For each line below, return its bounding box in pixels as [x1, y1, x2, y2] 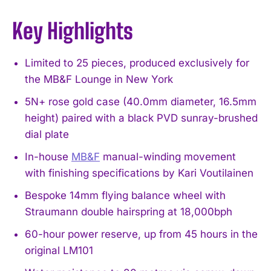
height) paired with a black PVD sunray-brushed [25, 111, 258, 124]
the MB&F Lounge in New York [25, 73, 173, 85]
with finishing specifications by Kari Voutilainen [25, 166, 253, 179]
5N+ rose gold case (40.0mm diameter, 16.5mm [25, 95, 256, 108]
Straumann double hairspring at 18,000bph [25, 205, 232, 218]
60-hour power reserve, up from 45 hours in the [25, 227, 258, 240]
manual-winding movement [100, 150, 236, 163]
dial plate [25, 128, 69, 140]
